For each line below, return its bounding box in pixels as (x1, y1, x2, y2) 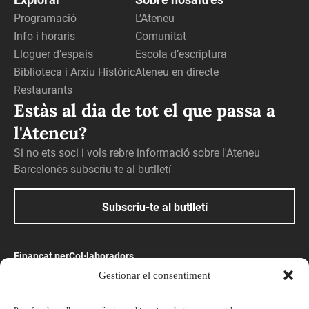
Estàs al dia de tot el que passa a (14, 99, 275, 121)
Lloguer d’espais (14, 47, 93, 61)
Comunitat (135, 29, 186, 43)
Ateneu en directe (135, 65, 219, 79)
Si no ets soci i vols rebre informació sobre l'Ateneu (14, 146, 260, 159)
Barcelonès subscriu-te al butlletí (14, 162, 171, 176)
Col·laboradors (69, 250, 134, 261)
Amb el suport (14, 286, 74, 297)
